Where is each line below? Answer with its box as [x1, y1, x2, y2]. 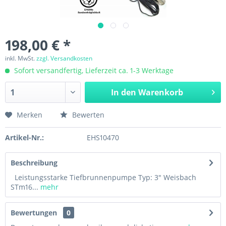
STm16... [11, 182, 38, 192]
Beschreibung [11, 158, 58, 167]
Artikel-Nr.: [5, 133, 44, 142]
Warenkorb [138, 87, 183, 98]
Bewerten [70, 110, 104, 120]
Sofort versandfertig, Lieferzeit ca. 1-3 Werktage [12, 66, 174, 75]
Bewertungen [11, 208, 57, 217]
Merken [17, 110, 42, 120]
